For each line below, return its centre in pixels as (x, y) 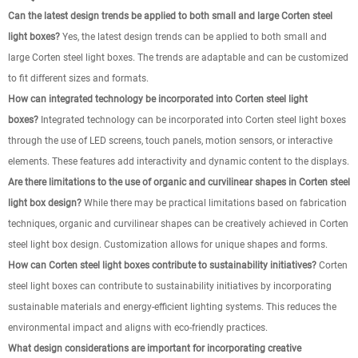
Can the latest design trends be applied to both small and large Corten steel (170, 16)
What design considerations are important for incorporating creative (155, 348)
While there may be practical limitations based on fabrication (214, 203)
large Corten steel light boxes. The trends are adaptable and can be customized (178, 58)
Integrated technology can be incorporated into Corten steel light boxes (192, 120)
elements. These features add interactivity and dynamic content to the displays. (179, 161)
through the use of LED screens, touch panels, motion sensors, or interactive (170, 141)
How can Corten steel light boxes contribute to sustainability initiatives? (162, 265)
